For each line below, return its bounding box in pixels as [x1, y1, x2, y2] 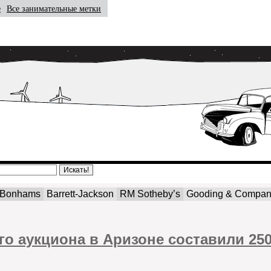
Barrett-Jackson [47, 189, 114, 199]
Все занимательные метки [7, 4, 101, 13]
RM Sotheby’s [120, 189, 180, 199]
